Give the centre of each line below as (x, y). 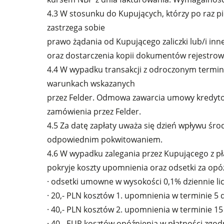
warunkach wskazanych (91, 83)
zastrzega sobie (76, 27)
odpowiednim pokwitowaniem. (105, 139)
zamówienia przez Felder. (94, 111)
